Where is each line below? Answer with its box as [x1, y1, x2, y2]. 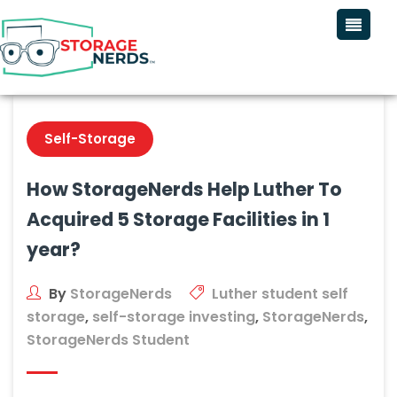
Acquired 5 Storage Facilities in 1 [27, 206, 330, 233]
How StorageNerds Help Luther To [27, 176, 342, 203]
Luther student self [212, 284, 348, 305]
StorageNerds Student [27, 330, 190, 351]
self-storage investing [92, 307, 255, 328]
